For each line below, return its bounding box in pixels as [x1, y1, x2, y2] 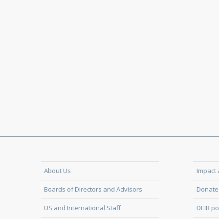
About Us [44, 166, 71, 175]
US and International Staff [44, 203, 121, 212]
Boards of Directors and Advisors [44, 185, 143, 194]
